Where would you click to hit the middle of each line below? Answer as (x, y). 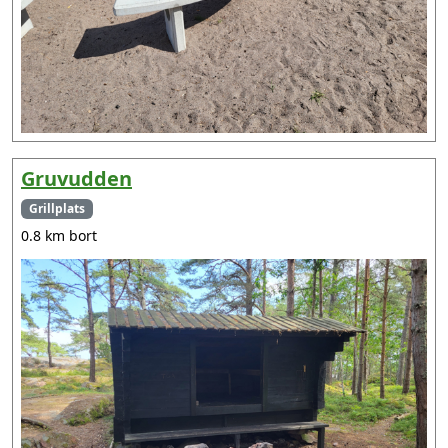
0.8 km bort (59, 236)
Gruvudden (76, 179)
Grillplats (56, 209)
